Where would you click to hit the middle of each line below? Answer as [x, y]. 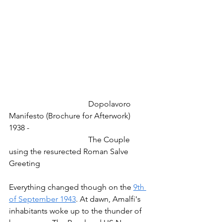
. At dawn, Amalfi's [109, 199]
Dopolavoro [49, 104]
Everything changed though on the [71, 187]
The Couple [49, 139]
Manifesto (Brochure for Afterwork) [71, 115]
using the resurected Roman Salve [70, 151]
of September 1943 [42, 199]
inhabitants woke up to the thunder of [76, 211]
